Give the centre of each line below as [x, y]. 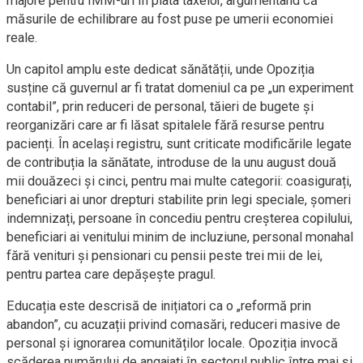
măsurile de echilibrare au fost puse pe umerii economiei [170, 19]
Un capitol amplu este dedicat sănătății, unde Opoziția [160, 69]
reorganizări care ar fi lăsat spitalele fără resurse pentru [165, 125]
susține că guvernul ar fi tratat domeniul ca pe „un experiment [180, 88]
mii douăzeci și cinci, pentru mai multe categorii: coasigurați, [179, 181]
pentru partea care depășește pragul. [111, 274]
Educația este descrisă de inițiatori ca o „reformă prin [159, 306]
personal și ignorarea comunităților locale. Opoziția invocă [172, 343]
